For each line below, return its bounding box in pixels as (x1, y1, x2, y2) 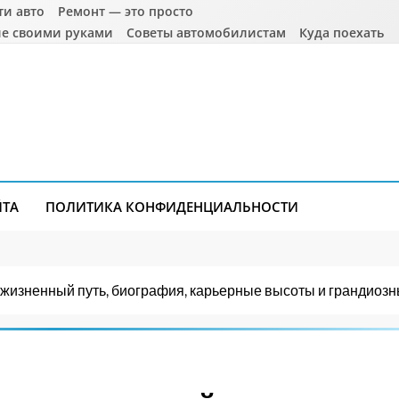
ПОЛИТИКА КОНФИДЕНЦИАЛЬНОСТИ (45, 198, 298, 216)
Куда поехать (299, 24, 385, 41)
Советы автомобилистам (126, 24, 287, 41)
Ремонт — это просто (58, 3, 194, 20)
